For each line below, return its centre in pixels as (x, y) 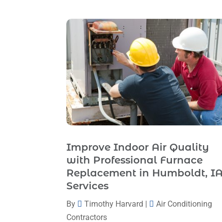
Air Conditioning (184, 204)
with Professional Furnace (135, 160)
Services (88, 186)
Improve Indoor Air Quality (138, 147)
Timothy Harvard (114, 204)
